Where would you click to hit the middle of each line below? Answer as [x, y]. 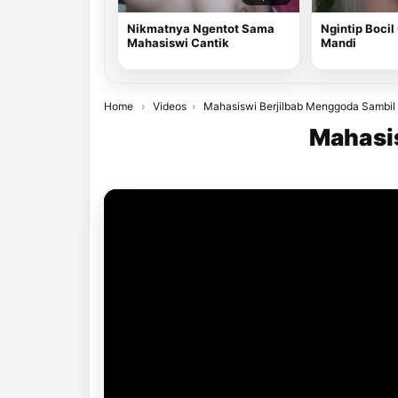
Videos [170, 106]
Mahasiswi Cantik [178, 42]
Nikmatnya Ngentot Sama [201, 28]
